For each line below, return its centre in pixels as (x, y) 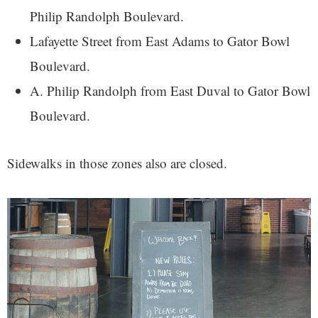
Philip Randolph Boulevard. (107, 16)
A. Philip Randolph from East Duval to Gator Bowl (170, 91)
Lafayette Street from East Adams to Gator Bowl (160, 41)
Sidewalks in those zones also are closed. (117, 163)
